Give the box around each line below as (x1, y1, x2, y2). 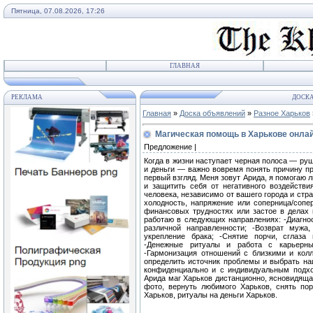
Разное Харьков (254, 109, 310, 117)
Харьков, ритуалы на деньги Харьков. (144, 291, 277, 299)
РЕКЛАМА (11, 94, 43, 101)
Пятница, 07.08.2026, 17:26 (11, 7, 105, 15)
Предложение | (144, 143, 196, 151)
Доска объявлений (180, 109, 245, 117)
